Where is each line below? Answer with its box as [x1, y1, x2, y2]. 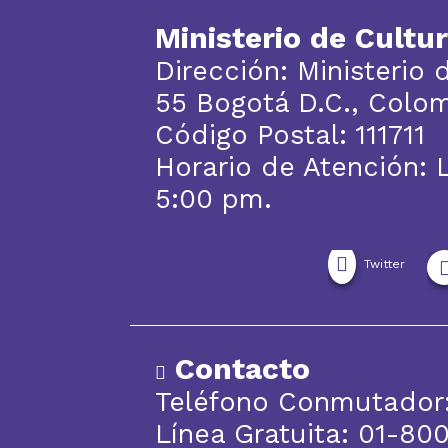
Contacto [166, 351, 310, 387]
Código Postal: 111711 [155, 119, 425, 152]
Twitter [364, 257, 405, 272]
